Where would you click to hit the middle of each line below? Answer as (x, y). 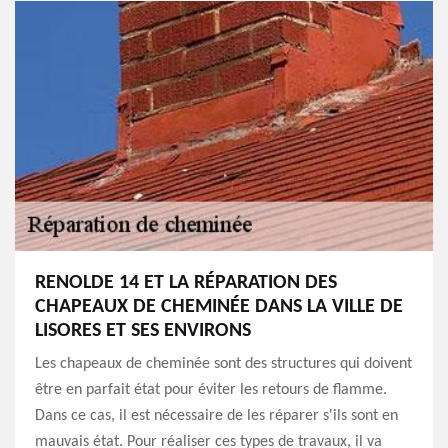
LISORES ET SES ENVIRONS (143, 331)
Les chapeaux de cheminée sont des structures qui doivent (223, 364)
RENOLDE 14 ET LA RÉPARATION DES (186, 283)
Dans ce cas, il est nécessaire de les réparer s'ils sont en (216, 416)
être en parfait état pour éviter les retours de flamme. (211, 390)
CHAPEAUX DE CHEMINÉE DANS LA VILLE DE (219, 307)
